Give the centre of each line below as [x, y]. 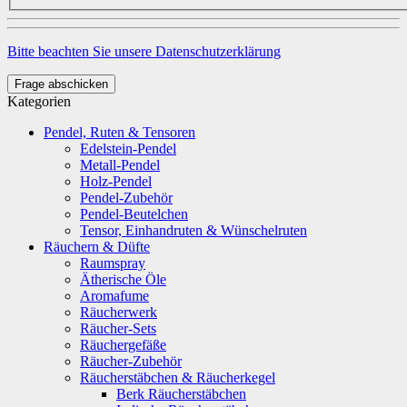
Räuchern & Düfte [97, 246]
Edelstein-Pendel [128, 148]
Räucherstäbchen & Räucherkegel [178, 377]
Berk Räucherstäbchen [181, 393]
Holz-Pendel [116, 181]
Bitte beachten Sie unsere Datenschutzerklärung [144, 51]
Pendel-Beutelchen [134, 213]
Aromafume [114, 295]
